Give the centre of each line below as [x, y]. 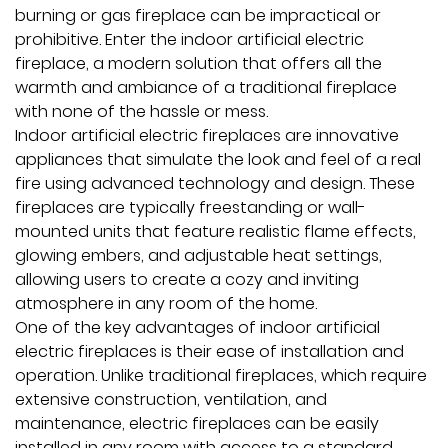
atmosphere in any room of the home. [166, 303]
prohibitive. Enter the [98, 39]
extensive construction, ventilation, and [171, 399]
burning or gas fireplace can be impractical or [198, 15]
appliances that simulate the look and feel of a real [218, 159]
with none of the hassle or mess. [141, 111]
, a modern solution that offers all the [234, 63]
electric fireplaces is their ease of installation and [209, 351]
